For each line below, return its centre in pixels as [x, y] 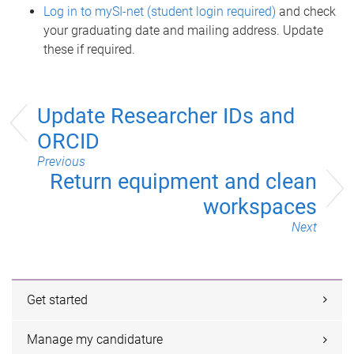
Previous [61, 161]
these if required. [89, 49]
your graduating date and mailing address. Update [183, 30]
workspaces [260, 207]
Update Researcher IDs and [166, 116]
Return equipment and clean [183, 181]
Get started [58, 299]
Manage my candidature [95, 340]
